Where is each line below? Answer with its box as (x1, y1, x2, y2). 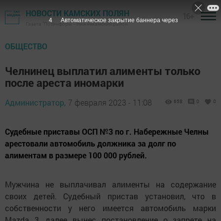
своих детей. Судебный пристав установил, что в (5, 191, 216, 201)
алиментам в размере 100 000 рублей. (5, 150, 147, 160)
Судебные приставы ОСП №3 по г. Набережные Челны (5, 126, 209, 137)
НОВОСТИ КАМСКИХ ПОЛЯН (26, 8, 129, 18)
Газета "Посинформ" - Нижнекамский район (26, 21, 128, 27)
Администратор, (5, 97, 66, 108)
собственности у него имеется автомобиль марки (5, 203, 216, 213)
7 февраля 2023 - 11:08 (68, 97, 152, 108)
